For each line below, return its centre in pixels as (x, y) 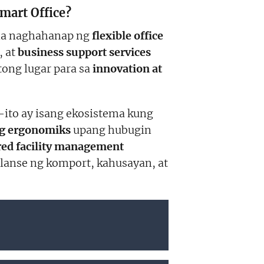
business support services (84, 52)
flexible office (128, 35)
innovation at (127, 68)
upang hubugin (111, 130)
